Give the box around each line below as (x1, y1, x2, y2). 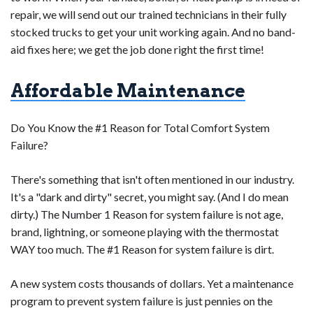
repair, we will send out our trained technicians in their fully (10, 8, 286, 22)
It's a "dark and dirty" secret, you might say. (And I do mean (10, 190, 289, 204)
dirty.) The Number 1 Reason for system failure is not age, (10, 208, 283, 221)
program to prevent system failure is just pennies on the (10, 294, 272, 308)
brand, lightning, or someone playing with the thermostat (10, 225, 279, 239)
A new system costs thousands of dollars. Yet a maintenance (10, 277, 293, 291)
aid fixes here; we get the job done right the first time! (10, 43, 264, 57)
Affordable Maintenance (10, 80, 245, 102)
